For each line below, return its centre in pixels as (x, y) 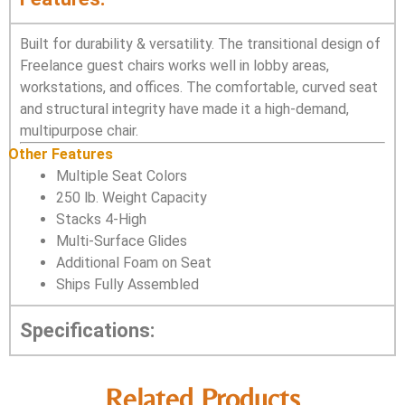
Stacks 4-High (101, 219)
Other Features (61, 154)
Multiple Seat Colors (122, 176)
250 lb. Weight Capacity (132, 198)
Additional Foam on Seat (134, 263)
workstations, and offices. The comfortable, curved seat (199, 87)
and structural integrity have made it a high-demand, (184, 109)
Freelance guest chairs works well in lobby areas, (174, 66)
